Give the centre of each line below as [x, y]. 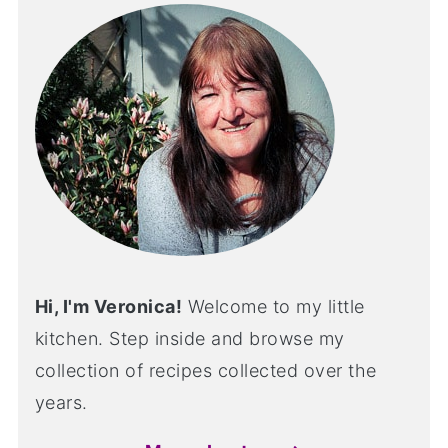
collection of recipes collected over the [205, 370]
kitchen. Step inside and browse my [189, 338]
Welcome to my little [273, 306]
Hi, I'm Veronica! [108, 306]
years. [61, 402]
